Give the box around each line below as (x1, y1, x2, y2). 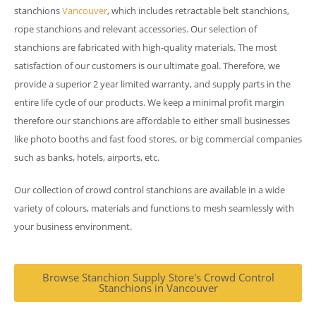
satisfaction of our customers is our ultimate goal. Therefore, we (14, 59, 280, 72)
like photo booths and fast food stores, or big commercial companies (14, 133, 302, 145)
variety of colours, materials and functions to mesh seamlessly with (14, 202, 294, 214)
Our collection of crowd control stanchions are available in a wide (14, 183, 285, 196)
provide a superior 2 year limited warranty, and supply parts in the (14, 78, 291, 90)
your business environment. (14, 220, 132, 233)
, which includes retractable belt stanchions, (107, 4, 289, 17)
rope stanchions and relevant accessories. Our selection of (14, 23, 257, 35)
